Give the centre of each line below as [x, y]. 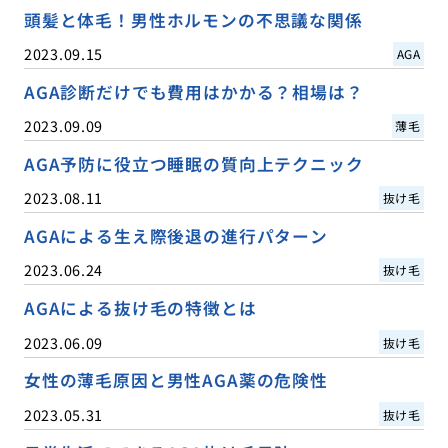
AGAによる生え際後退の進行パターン [175, 236]
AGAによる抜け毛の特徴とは [140, 308]
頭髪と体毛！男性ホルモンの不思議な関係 [193, 20]
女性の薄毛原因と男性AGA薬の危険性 [175, 380]
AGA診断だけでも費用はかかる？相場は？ [193, 92]
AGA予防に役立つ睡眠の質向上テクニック [193, 164]
